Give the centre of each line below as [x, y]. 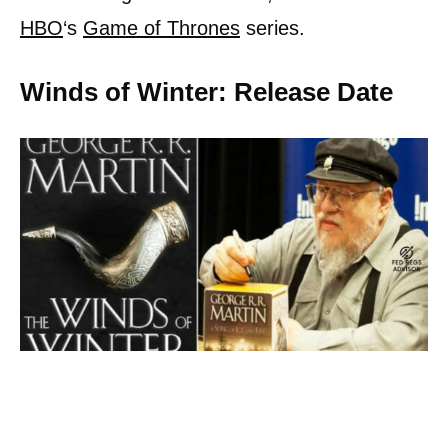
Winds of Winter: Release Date [206, 92]
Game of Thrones [161, 28]
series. [272, 28]
